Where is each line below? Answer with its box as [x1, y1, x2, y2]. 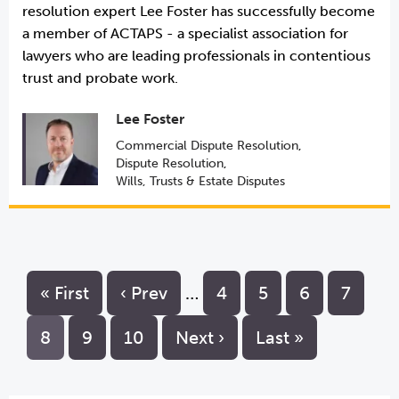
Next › [175, 327, 224, 348]
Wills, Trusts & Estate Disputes [115, 174, 285, 189]
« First [40, 282, 89, 304]
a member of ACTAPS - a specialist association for [22, 25, 348, 42]
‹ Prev [120, 282, 167, 304]
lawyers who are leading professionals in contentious [22, 47, 370, 64]
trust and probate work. [22, 69, 185, 86]
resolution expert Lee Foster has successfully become [22, 3, 375, 20]
